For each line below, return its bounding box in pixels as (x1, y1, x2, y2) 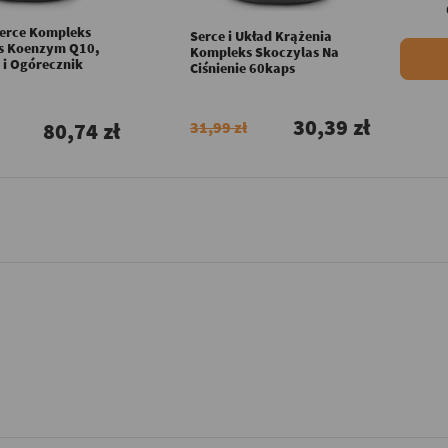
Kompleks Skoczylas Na (190, 42, 339, 61)
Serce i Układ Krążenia (190, 26, 332, 45)
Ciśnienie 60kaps (190, 58, 295, 77)
